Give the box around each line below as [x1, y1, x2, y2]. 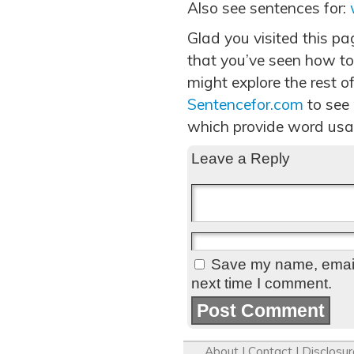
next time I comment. [191, 275, 332, 292]
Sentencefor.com [187, 95, 303, 114]
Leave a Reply [191, 150, 290, 167]
